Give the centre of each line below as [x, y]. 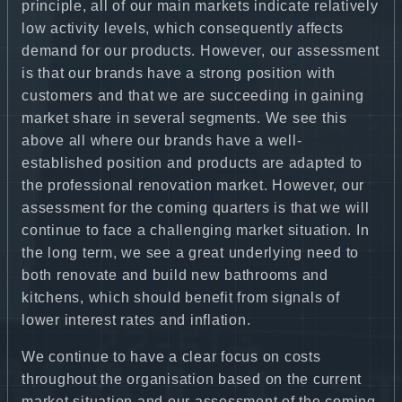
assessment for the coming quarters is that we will [196, 207]
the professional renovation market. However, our [193, 185]
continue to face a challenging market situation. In [196, 230]
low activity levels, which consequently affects [183, 28]
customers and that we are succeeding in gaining [193, 95]
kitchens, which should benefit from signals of [181, 297]
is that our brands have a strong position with [179, 73]
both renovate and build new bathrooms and [175, 275]
